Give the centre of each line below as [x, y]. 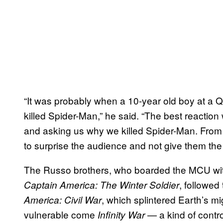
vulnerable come [61, 214]
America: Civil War [63, 199]
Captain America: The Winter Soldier [102, 184]
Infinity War [121, 214]
